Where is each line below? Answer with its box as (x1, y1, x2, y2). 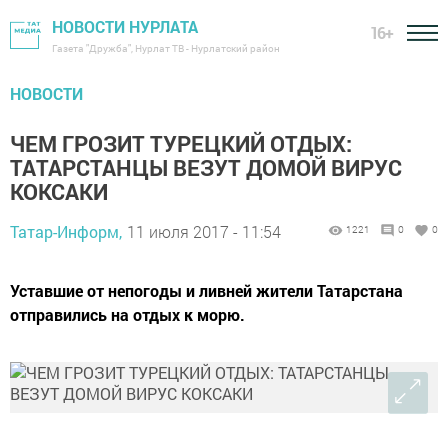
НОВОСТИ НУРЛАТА (52, 16, 198, 37)
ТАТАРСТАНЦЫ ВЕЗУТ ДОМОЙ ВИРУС (10, 153, 402, 182)
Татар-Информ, (10, 221, 122, 242)
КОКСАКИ (10, 177, 108, 206)
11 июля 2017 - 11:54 (127, 221, 281, 242)
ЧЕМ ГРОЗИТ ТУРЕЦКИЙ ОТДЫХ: (10, 129, 352, 158)
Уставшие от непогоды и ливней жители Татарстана (10, 280, 403, 301)
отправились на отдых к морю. (10, 304, 245, 325)
